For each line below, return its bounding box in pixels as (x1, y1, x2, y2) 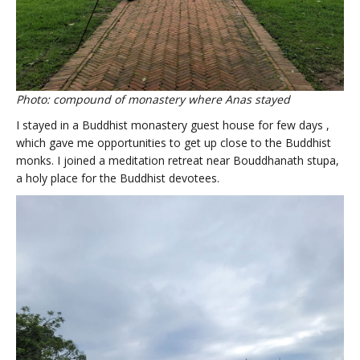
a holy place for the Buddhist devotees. (16, 170, 219, 186)
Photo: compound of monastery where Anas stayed (16, 91, 290, 107)
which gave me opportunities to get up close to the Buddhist (16, 134, 331, 150)
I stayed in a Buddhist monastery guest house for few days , (16, 117, 329, 133)
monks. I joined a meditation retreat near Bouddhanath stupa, (16, 152, 339, 168)
